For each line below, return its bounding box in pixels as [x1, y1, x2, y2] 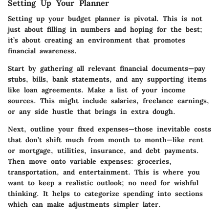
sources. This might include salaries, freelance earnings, [8, 96, 209, 105]
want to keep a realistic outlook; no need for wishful [8, 178, 198, 187]
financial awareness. [8, 46, 77, 55]
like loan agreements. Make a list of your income [8, 85, 186, 94]
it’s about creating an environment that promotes [8, 35, 185, 44]
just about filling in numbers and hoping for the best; [8, 24, 202, 34]
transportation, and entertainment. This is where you [8, 167, 200, 176]
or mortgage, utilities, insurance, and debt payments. [8, 146, 199, 155]
